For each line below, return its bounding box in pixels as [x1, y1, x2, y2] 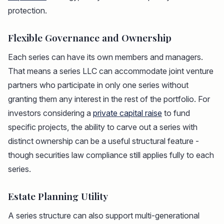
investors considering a [8, 108, 93, 118]
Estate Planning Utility [8, 189, 108, 203]
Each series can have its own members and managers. [8, 52, 203, 62]
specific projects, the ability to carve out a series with [8, 122, 197, 132]
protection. [8, 5, 47, 16]
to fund [162, 108, 190, 118]
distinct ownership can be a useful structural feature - [8, 136, 199, 146]
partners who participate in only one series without [8, 80, 188, 90]
